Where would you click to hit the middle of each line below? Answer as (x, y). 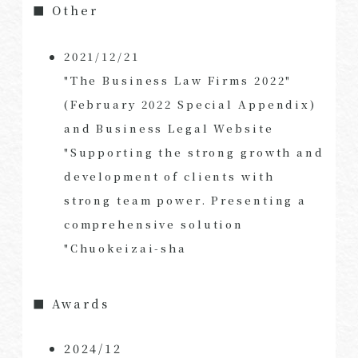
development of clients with (169, 177)
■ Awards (71, 303)
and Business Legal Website (169, 129)
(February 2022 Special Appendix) (190, 105)
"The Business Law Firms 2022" (178, 81)
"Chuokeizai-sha (125, 249)
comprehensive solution (154, 225)
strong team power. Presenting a (185, 201)
